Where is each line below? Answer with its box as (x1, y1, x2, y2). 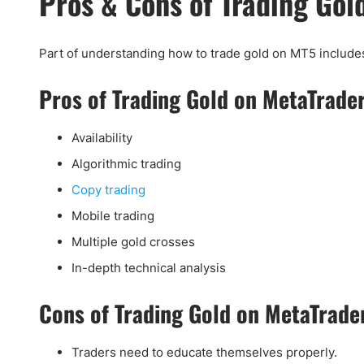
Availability (71, 130, 132, 145)
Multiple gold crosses (71, 234, 195, 249)
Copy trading (71, 182, 145, 197)
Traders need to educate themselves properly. (71, 344, 337, 360)
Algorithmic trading (71, 156, 181, 171)
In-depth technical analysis (71, 260, 226, 275)
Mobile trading (71, 208, 154, 223)
